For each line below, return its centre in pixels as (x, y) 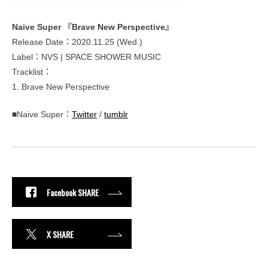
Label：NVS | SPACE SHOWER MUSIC (86, 57)
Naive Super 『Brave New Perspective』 (93, 27)
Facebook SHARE (73, 192)
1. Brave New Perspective (61, 87)
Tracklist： (32, 72)
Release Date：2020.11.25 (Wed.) (77, 42)
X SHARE (60, 234)
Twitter (84, 115)
